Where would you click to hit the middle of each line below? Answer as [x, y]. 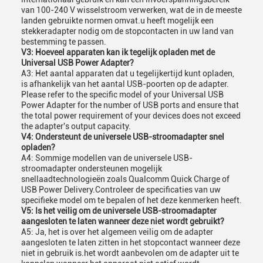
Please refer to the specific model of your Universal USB [122, 95]
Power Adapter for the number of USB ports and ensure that [130, 105]
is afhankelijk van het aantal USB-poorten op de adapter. [125, 84]
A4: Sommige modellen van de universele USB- [107, 158]
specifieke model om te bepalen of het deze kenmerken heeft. [131, 200]
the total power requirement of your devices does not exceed [131, 116]
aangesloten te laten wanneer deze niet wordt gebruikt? [123, 221]
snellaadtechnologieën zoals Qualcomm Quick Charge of [125, 179]
